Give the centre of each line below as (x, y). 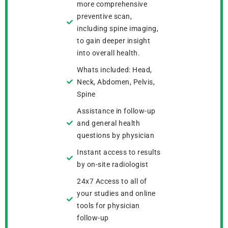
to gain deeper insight (113, 41)
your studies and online (116, 194)
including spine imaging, (118, 29)
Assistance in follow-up (116, 111)
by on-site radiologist (112, 165)
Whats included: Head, (115, 70)
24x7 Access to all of (112, 181)
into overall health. (108, 53)
